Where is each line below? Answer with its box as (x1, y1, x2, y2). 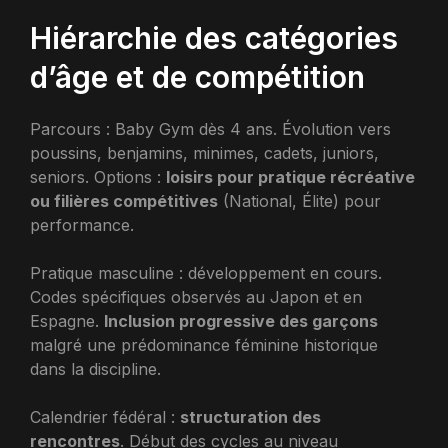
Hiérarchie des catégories (30, 20, 398, 56)
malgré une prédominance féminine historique (30, 335, 378, 355)
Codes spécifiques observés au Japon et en (30, 287, 362, 307)
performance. (30, 215, 134, 235)
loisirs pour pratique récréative (166, 167, 415, 187)
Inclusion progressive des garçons (104, 311, 378, 331)
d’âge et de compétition (30, 59, 365, 95)
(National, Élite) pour (218, 191, 381, 211)
